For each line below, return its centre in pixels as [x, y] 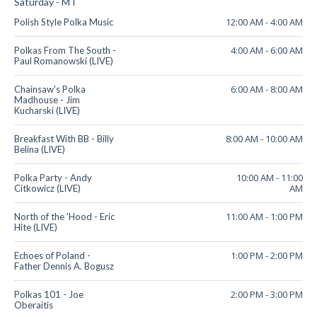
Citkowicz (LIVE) [47, 189]
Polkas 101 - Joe [49, 295]
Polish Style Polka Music [64, 22]
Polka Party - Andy [53, 178]
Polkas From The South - [65, 51]
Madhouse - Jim [47, 100]
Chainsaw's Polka [50, 90]
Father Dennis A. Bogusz [64, 266]
